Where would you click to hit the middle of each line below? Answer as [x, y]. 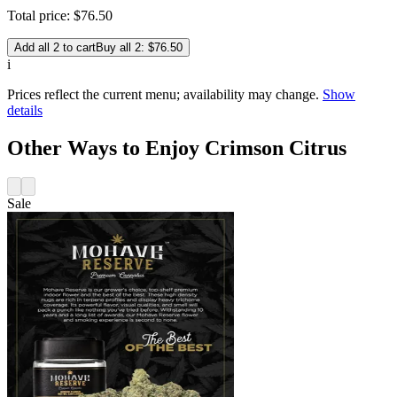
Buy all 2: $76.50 [139, 47]
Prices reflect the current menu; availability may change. [163, 94]
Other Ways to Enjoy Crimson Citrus [177, 148]
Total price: [40, 15]
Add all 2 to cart [55, 47]
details [25, 110]
